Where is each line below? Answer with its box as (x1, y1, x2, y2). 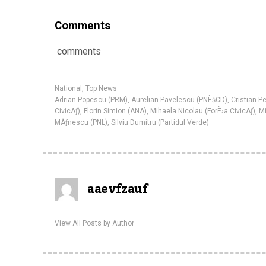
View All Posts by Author (55, 219, 134, 228)
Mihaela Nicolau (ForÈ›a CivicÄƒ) (150, 107, 255, 116)
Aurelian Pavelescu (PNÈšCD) (131, 96, 227, 104)
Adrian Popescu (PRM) (55, 96, 128, 104)
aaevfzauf (87, 178, 148, 202)
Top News (85, 84, 117, 93)
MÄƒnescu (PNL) (55, 118, 107, 127)
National (55, 84, 82, 93)
